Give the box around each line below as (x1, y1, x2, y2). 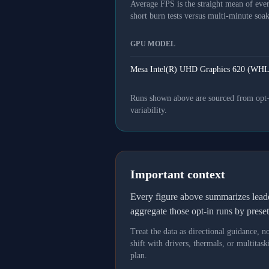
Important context (130, 168, 225, 181)
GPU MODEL (130, 40, 176, 48)
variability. (130, 106, 167, 115)
